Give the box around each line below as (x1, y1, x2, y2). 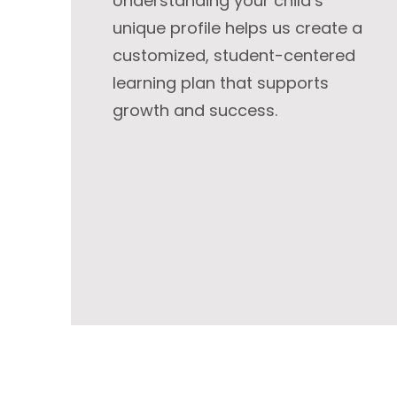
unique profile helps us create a (113, 17, 363, 39)
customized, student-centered (113, 44, 356, 66)
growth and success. (113, 99, 278, 121)
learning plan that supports (113, 72, 330, 94)
